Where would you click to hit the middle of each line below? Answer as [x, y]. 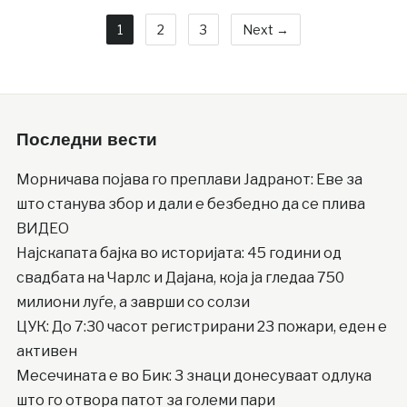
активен [46, 352]
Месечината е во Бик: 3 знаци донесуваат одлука [194, 376]
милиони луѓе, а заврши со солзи [133, 303]
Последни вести [86, 140]
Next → [266, 30]
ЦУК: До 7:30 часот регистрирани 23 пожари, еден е [201, 327]
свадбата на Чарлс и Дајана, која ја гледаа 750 [180, 278]
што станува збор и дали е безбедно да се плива [190, 204]
